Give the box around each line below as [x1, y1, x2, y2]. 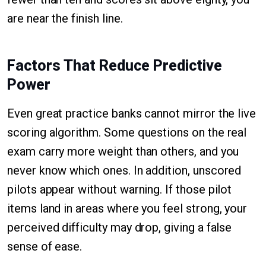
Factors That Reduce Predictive [7, 57, 222, 74]
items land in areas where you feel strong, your [7, 201, 248, 216]
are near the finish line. [7, 11, 123, 26]
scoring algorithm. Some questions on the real [7, 125, 247, 140]
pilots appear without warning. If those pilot [7, 182, 232, 197]
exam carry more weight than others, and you [7, 144, 239, 159]
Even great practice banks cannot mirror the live [7, 106, 256, 121]
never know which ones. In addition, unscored [7, 163, 242, 178]
